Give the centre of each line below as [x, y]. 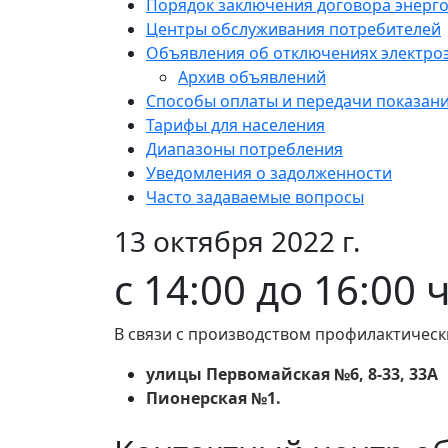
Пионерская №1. [213, 398]
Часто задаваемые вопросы [255, 197]
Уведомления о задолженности [269, 173]
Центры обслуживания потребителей [293, 29]
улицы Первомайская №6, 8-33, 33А [292, 374]
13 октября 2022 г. [237, 241]
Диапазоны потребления [244, 149]
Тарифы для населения [235, 125]
